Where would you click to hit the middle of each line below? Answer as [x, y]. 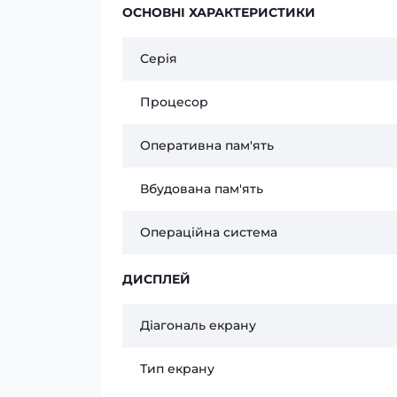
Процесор [174, 102]
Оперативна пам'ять [207, 145]
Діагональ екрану [198, 325]
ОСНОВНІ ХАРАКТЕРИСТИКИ [219, 12]
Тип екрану [177, 369]
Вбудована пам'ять [202, 189]
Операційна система [209, 232]
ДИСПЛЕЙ [156, 279]
